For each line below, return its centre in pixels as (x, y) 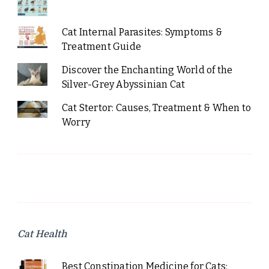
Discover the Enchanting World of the (147, 70)
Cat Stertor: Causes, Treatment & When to (156, 108)
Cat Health (42, 234)
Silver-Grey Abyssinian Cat (123, 85)
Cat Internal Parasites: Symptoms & (142, 32)
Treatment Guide (101, 47)
